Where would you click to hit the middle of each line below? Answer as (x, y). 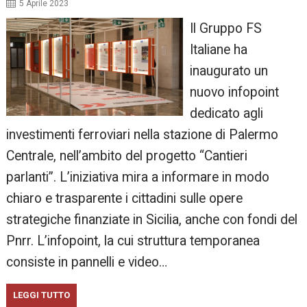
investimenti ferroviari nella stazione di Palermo (143, 135)
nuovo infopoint (234, 93)
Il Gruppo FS (225, 29)
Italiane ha (218, 50)
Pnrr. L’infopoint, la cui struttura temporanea (133, 241)
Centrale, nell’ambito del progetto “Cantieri (127, 156)
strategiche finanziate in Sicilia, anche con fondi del (152, 220)
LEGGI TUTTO (42, 295)
